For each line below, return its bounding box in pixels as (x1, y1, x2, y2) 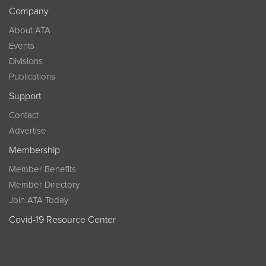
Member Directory (9, 179, 80, 191)
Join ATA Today (9, 195, 68, 206)
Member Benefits (9, 164, 76, 175)
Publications (9, 71, 55, 83)
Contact (9, 110, 39, 121)
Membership (9, 144, 60, 157)
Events (9, 40, 34, 52)
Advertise (9, 125, 46, 137)
